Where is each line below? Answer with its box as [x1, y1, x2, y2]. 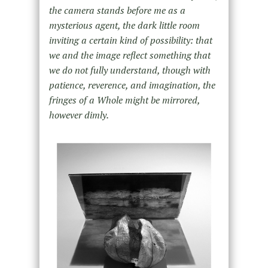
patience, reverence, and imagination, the [48, 78, 215, 92]
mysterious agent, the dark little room [48, 19, 200, 32]
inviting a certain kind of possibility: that [48, 33, 212, 47]
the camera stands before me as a [48, 4, 185, 17]
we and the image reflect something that [48, 48, 211, 62]
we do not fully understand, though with [48, 63, 211, 77]
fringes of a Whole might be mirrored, [48, 93, 200, 107]
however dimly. [48, 108, 109, 122]
